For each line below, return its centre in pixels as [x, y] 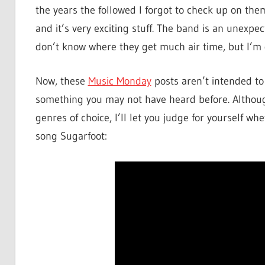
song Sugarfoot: [71, 136]
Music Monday [119, 81]
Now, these [62, 81]
